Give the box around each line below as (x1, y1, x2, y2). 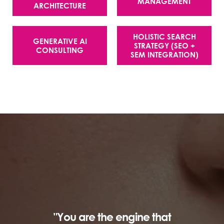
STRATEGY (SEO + (133, 39, 195, 51)
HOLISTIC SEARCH (132, 30, 196, 42)
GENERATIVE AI (32, 35, 87, 46)
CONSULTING (36, 44, 83, 55)
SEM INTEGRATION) (130, 48, 198, 60)
